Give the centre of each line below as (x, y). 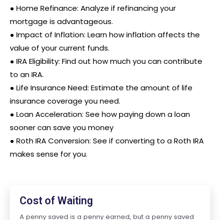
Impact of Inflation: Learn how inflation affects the (108, 35)
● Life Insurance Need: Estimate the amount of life (101, 88)
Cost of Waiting (56, 201)
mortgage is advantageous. (62, 21)
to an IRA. (27, 74)
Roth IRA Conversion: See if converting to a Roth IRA (110, 141)
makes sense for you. (49, 154)
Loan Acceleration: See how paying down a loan (103, 114)
